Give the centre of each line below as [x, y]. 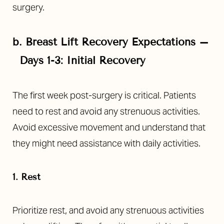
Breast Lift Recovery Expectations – [117, 42]
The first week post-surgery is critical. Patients [104, 95]
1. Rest [26, 177]
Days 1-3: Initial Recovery [82, 60]
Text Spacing [125, 176]
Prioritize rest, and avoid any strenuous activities [108, 210]
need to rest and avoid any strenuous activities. [106, 111]
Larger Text [47, 176]
